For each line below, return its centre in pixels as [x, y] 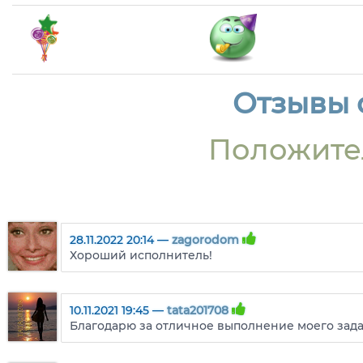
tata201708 [198, 311]
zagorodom [205, 240]
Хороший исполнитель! [141, 256]
